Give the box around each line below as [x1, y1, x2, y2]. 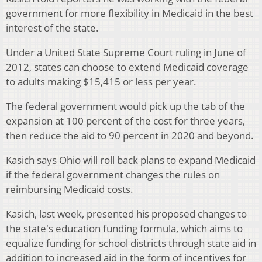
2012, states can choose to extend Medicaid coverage [6, 60, 249, 74]
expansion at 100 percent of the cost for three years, [6, 114, 245, 128]
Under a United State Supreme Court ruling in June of [6, 46, 246, 60]
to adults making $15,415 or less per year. [6, 75, 196, 89]
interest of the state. [6, 21, 99, 35]
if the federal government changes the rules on [6, 168, 220, 182]
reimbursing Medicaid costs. [6, 182, 133, 196]
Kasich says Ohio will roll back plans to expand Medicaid [6, 153, 256, 167]
